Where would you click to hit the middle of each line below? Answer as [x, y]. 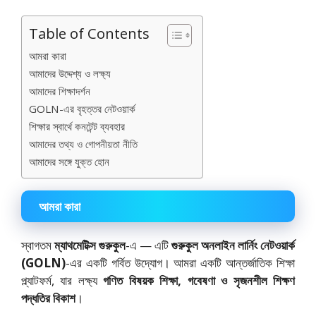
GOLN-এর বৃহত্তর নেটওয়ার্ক [82, 108]
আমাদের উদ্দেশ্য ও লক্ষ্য [70, 73]
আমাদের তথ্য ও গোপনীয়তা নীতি [83, 144]
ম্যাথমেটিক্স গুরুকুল [90, 245]
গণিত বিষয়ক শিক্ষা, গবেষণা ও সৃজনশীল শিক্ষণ [199, 280]
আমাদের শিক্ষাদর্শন [60, 91]
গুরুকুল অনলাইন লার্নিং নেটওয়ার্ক [233, 245]
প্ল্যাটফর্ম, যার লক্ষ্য [62, 280]
